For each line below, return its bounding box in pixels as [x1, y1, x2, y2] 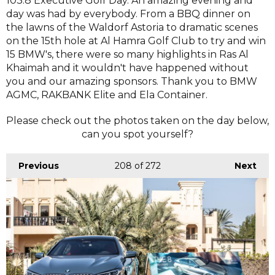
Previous [18, 160, 59, 171]
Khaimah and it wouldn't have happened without [6, 61, 249, 74]
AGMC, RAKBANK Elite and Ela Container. [6, 88, 207, 101]
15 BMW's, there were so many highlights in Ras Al [6, 48, 249, 60]
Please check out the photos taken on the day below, [6, 114, 269, 126]
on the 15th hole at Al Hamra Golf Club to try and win [6, 34, 266, 47]
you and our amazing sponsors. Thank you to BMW [6, 75, 257, 87]
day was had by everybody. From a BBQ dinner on [6, 7, 250, 20]
